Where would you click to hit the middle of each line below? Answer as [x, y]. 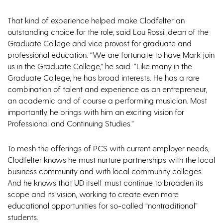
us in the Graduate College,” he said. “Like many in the [100, 66]
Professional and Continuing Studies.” [71, 123]
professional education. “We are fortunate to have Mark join [111, 55]
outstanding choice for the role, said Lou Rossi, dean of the [108, 32]
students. [23, 217]
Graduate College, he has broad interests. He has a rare [104, 78]
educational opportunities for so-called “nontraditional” [103, 206]
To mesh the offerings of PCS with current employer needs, [109, 148]
